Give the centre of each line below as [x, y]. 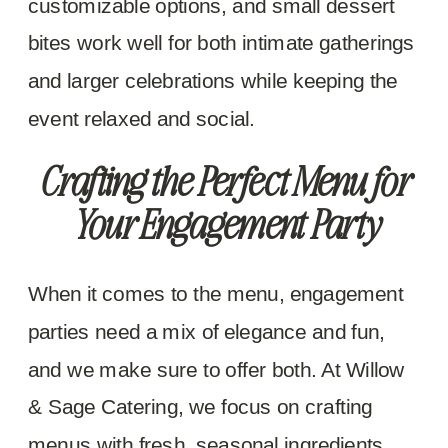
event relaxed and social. [141, 118]
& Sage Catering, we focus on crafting [200, 406]
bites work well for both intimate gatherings [221, 42]
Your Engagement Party [224, 224]
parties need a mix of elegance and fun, [207, 331]
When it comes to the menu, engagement [216, 293]
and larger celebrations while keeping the [213, 80]
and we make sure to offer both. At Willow [216, 369]
